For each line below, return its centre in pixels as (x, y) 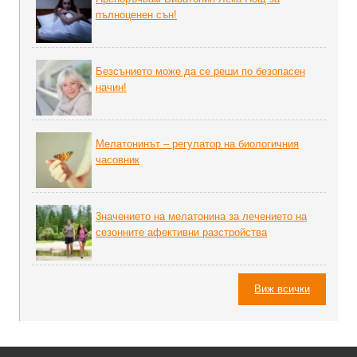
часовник (118, 160)
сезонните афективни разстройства (181, 232)
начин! (111, 87)
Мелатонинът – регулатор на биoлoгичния (197, 144)
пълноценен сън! (136, 15)
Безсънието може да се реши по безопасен (200, 71)
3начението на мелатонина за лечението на (201, 216)
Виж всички (282, 289)
